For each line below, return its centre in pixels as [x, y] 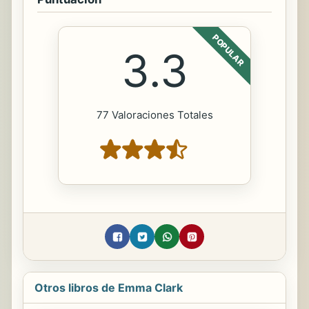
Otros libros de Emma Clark [109, 288]
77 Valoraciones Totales [154, 115]
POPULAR [228, 50]
